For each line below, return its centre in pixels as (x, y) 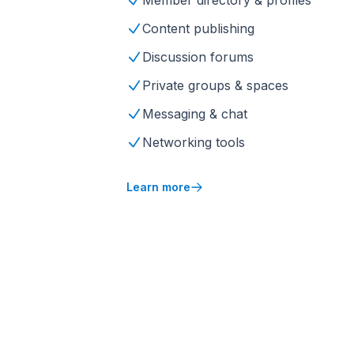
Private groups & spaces (215, 85)
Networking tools (194, 142)
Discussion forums (198, 57)
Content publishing (198, 28)
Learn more (158, 187)
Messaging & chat (195, 114)
